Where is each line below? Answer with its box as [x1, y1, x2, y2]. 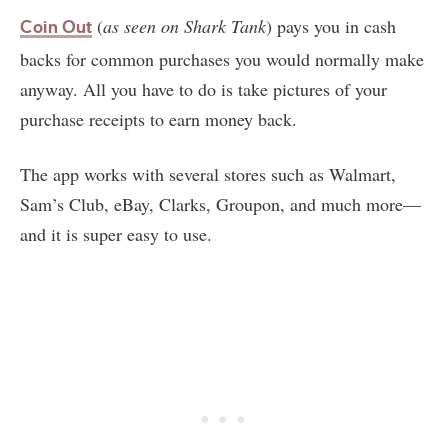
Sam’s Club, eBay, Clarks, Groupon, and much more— [20, 191, 421, 216]
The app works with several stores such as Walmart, [20, 161, 396, 186]
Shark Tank [184, 13, 266, 38]
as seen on [103, 13, 184, 38]
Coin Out [20, 17, 92, 37]
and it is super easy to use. [20, 221, 212, 246]
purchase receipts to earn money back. [20, 106, 297, 131]
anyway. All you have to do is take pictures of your [20, 76, 387, 101]
